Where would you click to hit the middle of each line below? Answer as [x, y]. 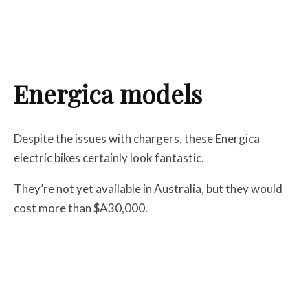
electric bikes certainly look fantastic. [109, 158]
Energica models [108, 94]
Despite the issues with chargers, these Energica [137, 139]
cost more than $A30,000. [81, 208]
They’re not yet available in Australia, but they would [148, 189]
